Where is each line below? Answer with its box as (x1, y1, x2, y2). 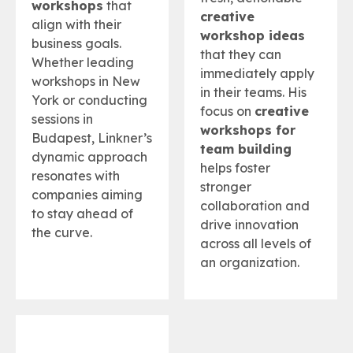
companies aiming (32, 187, 143, 203)
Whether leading (32, 54, 134, 71)
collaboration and (200, 198, 310, 214)
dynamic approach (32, 149, 147, 165)
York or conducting (32, 92, 147, 109)
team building (200, 141, 292, 158)
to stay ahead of (32, 206, 133, 222)
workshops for (200, 122, 295, 139)
